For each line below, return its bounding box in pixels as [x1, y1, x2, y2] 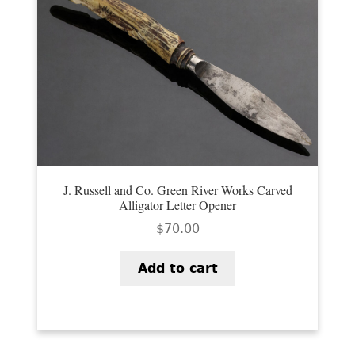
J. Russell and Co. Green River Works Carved [63, 181, 292, 199]
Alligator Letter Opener [119, 197, 236, 214]
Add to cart [137, 260, 218, 276]
